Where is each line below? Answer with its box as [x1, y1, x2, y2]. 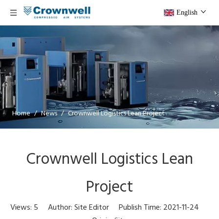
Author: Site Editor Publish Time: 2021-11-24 [38, 201, 209, 214]
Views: [10, 201, 34, 214]
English [176, 9, 197, 16]
